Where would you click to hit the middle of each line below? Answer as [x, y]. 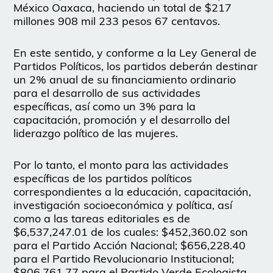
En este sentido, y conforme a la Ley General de [135, 53]
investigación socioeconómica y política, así [123, 205]
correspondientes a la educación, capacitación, [133, 192]
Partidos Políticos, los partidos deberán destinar [136, 66]
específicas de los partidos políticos [103, 179]
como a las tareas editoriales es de [102, 219]
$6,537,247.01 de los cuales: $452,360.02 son [131, 232]
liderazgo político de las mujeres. [96, 133]
